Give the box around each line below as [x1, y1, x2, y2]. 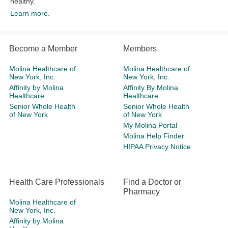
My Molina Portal [123, 121, 177, 130]
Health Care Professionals [9, 178, 104, 187]
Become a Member [9, 44, 77, 53]
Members [123, 44, 157, 53]
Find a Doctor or [123, 178, 181, 187]
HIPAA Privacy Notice [123, 142, 191, 151]
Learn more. [10, 9, 50, 18]
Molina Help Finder [123, 132, 184, 140]
